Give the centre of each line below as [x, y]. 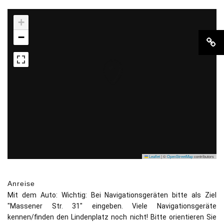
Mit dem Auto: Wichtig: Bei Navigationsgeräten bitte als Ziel [112, 195]
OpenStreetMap [180, 156]
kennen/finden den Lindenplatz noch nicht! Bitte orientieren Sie [112, 217]
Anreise [21, 183]
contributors [203, 156]
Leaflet [154, 156]
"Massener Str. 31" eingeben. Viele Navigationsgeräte [112, 206]
